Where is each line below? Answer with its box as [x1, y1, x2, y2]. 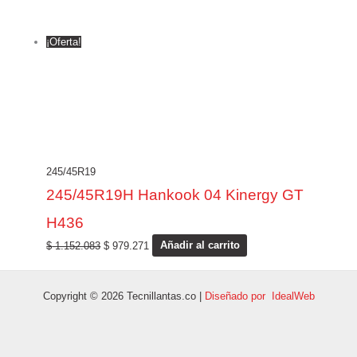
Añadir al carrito [159, 239, 240, 252]
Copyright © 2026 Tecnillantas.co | [42, 289, 205, 302]
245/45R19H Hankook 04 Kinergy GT [46, 186, 304, 203]
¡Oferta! [46, 35, 82, 48]
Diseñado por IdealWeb [204, 289, 315, 302]
